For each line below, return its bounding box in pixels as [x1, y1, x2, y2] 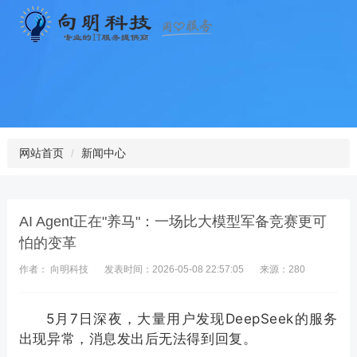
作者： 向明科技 [18, 264, 88, 275]
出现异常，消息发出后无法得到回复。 [18, 331, 257, 347]
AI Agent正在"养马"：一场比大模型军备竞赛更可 [18, 214, 327, 229]
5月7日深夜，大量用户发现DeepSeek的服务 [45, 311, 339, 327]
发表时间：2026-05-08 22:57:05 [104, 264, 244, 275]
